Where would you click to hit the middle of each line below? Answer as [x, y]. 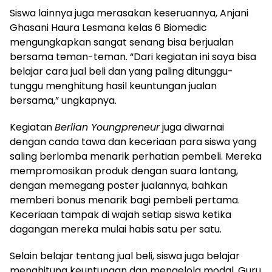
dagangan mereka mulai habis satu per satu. [116, 229]
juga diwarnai [192, 127]
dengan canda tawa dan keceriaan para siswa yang [133, 142]
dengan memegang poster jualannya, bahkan [119, 186]
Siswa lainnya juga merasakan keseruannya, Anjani [129, 13]
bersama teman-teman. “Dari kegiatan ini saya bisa [133, 57]
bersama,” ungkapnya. [63, 101]
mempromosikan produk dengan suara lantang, [124, 171]
